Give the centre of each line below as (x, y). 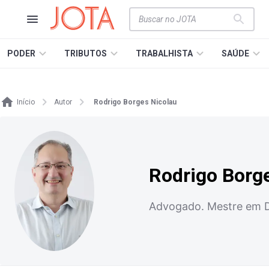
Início (26, 102)
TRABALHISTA (164, 53)
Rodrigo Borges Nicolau (135, 102)
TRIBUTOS (86, 53)
